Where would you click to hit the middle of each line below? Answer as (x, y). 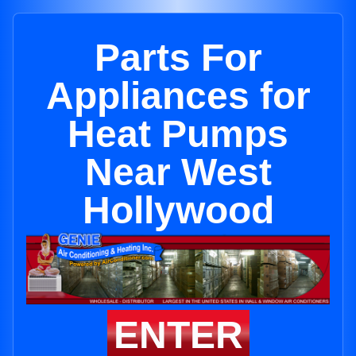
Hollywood (178, 210)
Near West (178, 172)
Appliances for (178, 96)
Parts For (178, 58)
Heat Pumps (178, 134)
